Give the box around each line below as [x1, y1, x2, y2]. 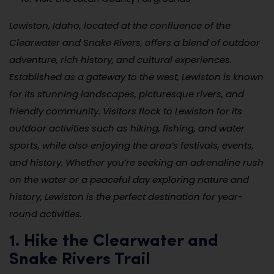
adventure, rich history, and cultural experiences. [9, 53, 232, 67]
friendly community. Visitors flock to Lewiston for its [9, 105, 242, 118]
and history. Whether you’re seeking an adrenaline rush [9, 156, 264, 169]
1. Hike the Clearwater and [9, 233, 218, 251]
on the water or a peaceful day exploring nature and [9, 173, 249, 187]
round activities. [9, 207, 82, 221]
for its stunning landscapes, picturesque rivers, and [9, 87, 244, 101]
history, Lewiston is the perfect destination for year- [9, 190, 243, 204]
